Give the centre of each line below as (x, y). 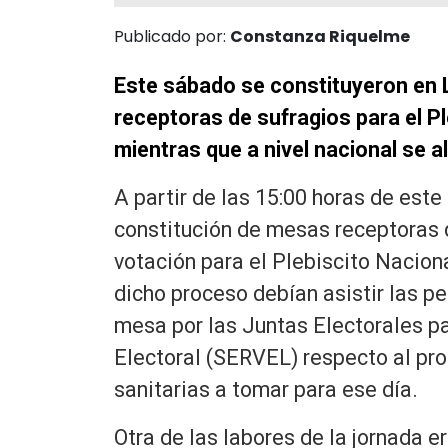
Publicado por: (172, 36)
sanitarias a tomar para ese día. (266, 389)
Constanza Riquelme (320, 36)
